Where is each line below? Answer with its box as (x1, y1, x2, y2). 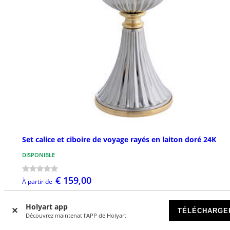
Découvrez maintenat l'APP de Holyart (26, 212, 126, 219)
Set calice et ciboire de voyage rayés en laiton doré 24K (22, 134, 216, 144)
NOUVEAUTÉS (25, 215, 66, 224)
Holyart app (26, 202, 68, 212)
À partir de (22, 177, 52, 186)
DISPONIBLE (22, 150, 55, 159)
